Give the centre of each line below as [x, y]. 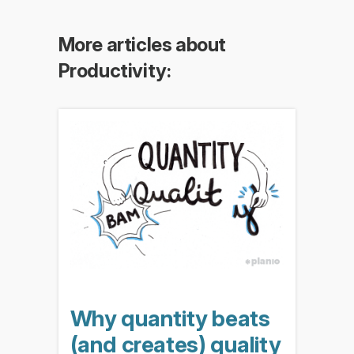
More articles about [142, 45]
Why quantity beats [170, 319]
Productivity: [115, 71]
